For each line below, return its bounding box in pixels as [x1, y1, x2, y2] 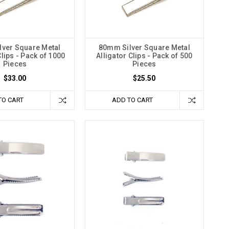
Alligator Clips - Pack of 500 [96, 52, 193, 60]
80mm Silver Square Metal [98, 43, 190, 52]
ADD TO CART [111, 96, 153, 104]
